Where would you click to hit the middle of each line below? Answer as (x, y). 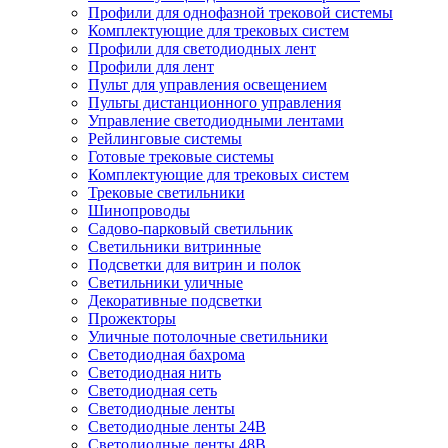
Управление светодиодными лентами (216, 120)
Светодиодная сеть (152, 390)
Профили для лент (151, 66)
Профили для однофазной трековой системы (240, 12)
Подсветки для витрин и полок (194, 264)
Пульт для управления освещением (207, 84)
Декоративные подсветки (175, 300)
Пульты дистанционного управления (214, 102)
